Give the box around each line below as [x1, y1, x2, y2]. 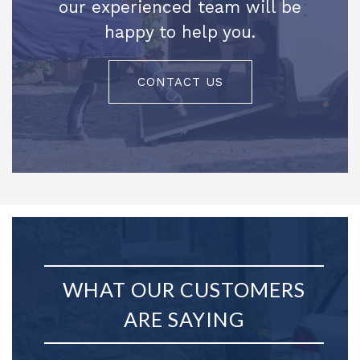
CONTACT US [137, 74, 223, 89]
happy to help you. [104, 21, 256, 42]
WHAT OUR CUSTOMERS [63, 277, 305, 302]
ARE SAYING [123, 307, 245, 332]
